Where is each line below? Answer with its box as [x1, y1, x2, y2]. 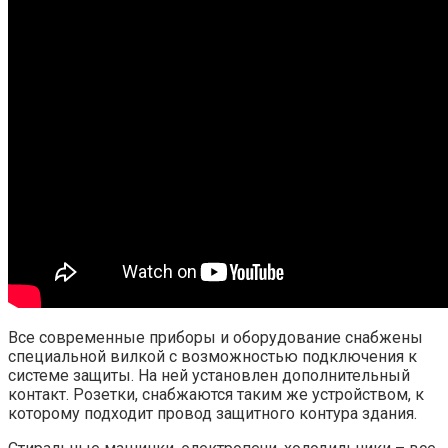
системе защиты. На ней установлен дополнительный [8, 365, 410, 385]
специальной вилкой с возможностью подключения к [8, 346, 417, 366]
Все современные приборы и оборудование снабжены [8, 327, 423, 347]
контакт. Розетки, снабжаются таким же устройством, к [8, 384, 424, 404]
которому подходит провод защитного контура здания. [8, 403, 417, 423]
